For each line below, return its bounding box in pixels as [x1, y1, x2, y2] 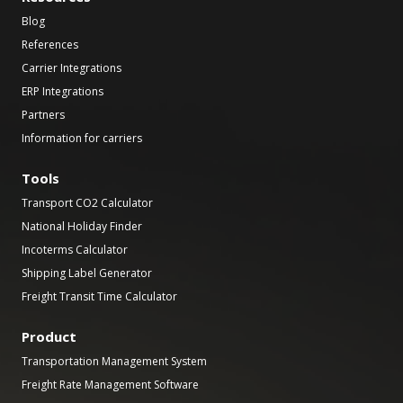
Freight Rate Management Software [22, 377, 199, 393]
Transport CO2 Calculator [22, 195, 153, 211]
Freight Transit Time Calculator [22, 289, 177, 305]
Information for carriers [22, 130, 142, 147]
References [22, 37, 78, 53]
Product [22, 327, 76, 346]
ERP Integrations [22, 84, 103, 100]
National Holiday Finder [22, 219, 142, 235]
